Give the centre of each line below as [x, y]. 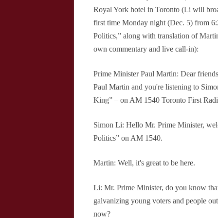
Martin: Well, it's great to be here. [144, 163]
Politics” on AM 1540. [128, 138]
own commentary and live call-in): [146, 49]
